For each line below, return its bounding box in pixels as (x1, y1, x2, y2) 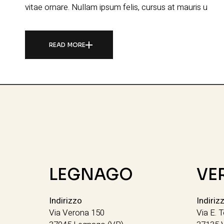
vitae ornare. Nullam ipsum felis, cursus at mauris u (25, 1, 207, 14)
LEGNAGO (49, 164, 133, 185)
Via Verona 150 (49, 206, 105, 219)
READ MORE (49, 41, 86, 49)
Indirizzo (49, 194, 82, 207)
